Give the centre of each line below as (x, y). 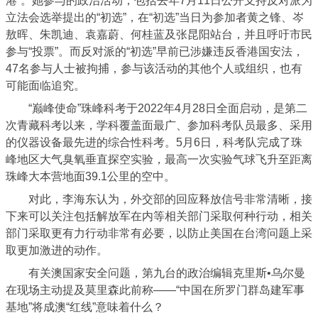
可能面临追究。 (45, 86)
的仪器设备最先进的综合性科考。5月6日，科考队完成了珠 (154, 142)
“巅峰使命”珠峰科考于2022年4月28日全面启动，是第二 (157, 108)
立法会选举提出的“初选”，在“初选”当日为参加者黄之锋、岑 (155, 17)
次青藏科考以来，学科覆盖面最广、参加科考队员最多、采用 (159, 125)
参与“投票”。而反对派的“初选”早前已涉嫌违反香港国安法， (155, 51)
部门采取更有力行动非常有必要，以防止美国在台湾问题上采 (159, 233)
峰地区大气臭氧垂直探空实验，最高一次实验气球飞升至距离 (159, 159)
